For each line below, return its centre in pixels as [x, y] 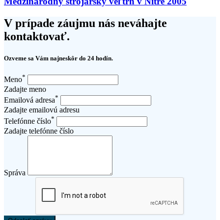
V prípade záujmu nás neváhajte [85, 23]
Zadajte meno [25, 89]
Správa [15, 172]
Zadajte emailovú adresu [42, 110]
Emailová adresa [29, 100]
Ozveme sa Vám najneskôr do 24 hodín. [58, 58]
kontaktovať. [37, 37]
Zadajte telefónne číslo [39, 131]
